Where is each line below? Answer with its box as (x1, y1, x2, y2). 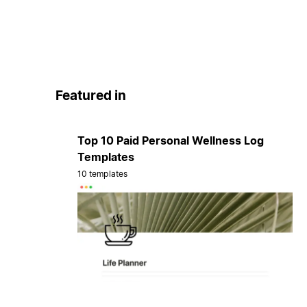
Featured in (55, 88, 126, 104)
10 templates (77, 168, 128, 179)
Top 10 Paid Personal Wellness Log (77, 133, 264, 147)
